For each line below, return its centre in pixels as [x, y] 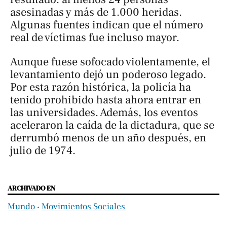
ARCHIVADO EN [31, 188]
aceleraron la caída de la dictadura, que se [112, 125]
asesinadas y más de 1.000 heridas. [96, 12]
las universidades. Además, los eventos [104, 112]
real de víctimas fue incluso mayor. [95, 38]
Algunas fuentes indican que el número [107, 25]
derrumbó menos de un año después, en [108, 138]
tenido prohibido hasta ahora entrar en [106, 100]
